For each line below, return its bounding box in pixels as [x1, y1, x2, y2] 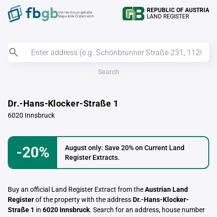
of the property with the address [34, 196, 133, 203]
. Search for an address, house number [90, 206, 205, 214]
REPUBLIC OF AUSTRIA [147, 7, 209, 14]
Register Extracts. [65, 154, 120, 161]
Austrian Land [145, 186, 188, 193]
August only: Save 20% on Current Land [65, 144, 185, 152]
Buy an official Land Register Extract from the [8, 186, 145, 193]
